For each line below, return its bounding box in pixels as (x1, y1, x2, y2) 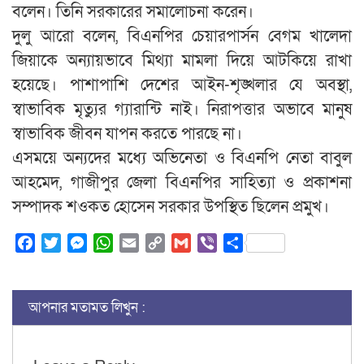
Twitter (61, 233, 100, 252)
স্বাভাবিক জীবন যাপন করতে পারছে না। (12, 123, 242, 145)
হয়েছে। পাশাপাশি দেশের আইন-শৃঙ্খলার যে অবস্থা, (12, 75, 352, 97)
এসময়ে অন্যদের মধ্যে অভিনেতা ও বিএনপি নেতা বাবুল (12, 148, 352, 170)
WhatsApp (113, 233, 173, 252)
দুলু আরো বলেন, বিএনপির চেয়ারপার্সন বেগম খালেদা (12, 26, 352, 48)
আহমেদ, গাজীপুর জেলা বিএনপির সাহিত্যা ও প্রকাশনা (12, 172, 352, 194)
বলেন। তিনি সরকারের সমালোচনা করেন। (12, 2, 253, 24)
